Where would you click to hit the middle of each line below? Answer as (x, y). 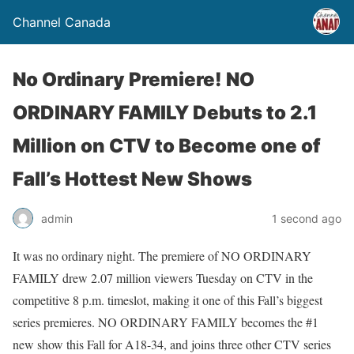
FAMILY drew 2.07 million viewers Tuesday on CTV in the (163, 278)
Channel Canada (62, 22)
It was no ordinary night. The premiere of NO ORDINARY (162, 256)
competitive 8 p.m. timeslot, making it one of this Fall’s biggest (168, 300)
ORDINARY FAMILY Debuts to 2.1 (165, 113)
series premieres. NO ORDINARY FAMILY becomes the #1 (166, 322)
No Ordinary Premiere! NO (134, 79)
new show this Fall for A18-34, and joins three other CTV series (172, 344)
